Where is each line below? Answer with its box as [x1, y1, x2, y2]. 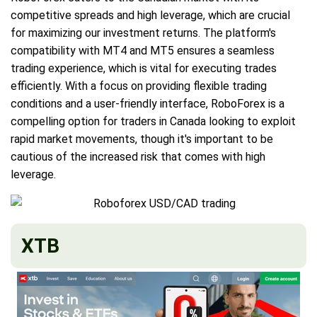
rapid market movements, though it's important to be [11, 132, 273, 146]
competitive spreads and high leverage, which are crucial [11, 8, 290, 22]
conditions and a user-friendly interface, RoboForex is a [11, 96, 284, 110]
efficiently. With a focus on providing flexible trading [11, 79, 267, 93]
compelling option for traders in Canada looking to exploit [11, 114, 296, 128]
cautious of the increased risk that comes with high [11, 149, 265, 163]
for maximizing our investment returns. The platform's [11, 25, 276, 40]
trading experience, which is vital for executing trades [11, 61, 277, 75]
